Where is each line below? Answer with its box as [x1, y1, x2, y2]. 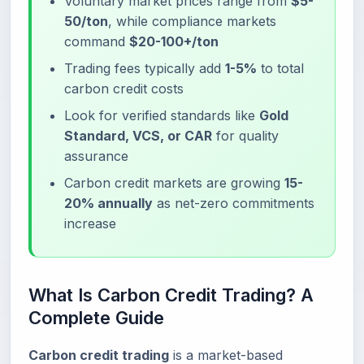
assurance [64, 148, 128, 164]
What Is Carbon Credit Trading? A [28, 284, 314, 305]
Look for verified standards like [64, 107, 259, 123]
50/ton [64, 13, 108, 29]
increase [64, 215, 116, 232]
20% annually [64, 195, 153, 211]
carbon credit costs [64, 80, 184, 97]
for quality [212, 128, 279, 144]
